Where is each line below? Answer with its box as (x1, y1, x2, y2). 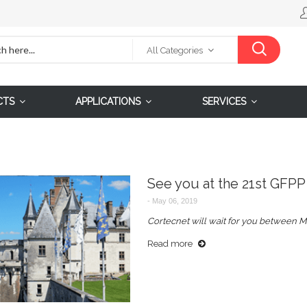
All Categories (146, 45, 203, 56)
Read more (147, 238, 193, 249)
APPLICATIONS (75, 95, 141, 107)
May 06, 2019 (149, 196, 197, 205)
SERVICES (202, 95, 247, 107)
